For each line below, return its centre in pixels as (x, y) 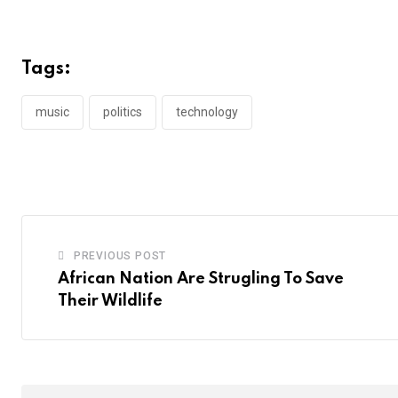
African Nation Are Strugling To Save (201, 279)
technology (207, 112)
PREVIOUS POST (120, 256)
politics (123, 112)
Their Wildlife (110, 301)
